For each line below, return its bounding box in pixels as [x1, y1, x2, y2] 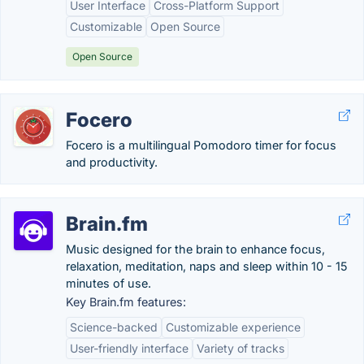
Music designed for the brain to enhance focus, [66, 242, 325, 256]
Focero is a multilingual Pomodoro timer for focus [66, 138, 336, 152]
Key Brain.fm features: [66, 295, 186, 309]
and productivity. [66, 155, 158, 169]
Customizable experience [166, 320, 301, 334]
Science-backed [70, 320, 158, 334]
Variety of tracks [197, 341, 284, 355]
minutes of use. [66, 276, 151, 290]
